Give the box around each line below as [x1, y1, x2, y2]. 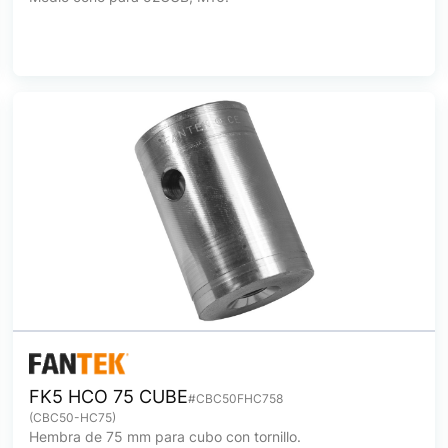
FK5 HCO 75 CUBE [29, 386, 189, 407]
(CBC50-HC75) [29, 410, 117, 425]
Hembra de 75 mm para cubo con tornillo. [29, 428, 302, 445]
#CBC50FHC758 [188, 391, 284, 406]
